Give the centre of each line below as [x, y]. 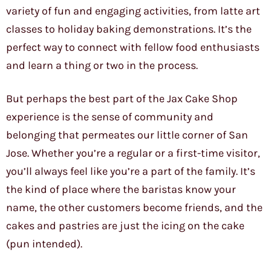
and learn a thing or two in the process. [102, 66]
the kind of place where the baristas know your [121, 190]
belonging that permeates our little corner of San [127, 135]
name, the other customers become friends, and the [134, 208]
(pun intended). [44, 244]
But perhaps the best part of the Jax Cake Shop [122, 99]
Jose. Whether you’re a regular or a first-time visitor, [133, 153]
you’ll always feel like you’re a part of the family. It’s [131, 171]
